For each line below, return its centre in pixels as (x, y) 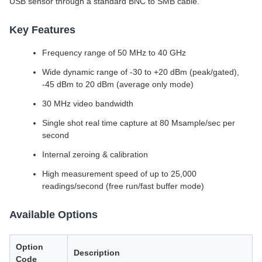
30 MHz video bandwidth (88, 104)
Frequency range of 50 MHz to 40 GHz (114, 53)
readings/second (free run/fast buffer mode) (123, 186)
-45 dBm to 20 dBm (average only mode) (118, 84)
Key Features (42, 30)
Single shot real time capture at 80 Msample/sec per (139, 123)
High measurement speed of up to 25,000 (119, 174)
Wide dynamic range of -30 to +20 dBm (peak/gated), (141, 72)
